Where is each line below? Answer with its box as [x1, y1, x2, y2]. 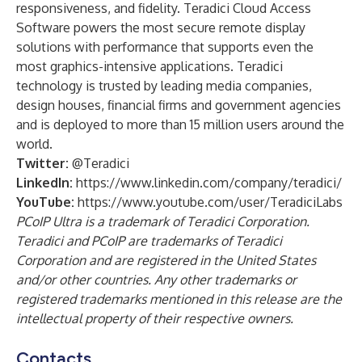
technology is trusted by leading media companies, [16, 78, 312, 94]
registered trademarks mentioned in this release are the [16, 291, 342, 307]
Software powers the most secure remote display [16, 19, 305, 36]
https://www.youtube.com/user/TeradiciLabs [78, 194, 343, 210]
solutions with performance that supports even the [16, 39, 314, 55]
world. [16, 136, 53, 152]
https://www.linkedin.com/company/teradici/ [76, 175, 342, 191]
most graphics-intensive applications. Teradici [16, 58, 283, 74]
